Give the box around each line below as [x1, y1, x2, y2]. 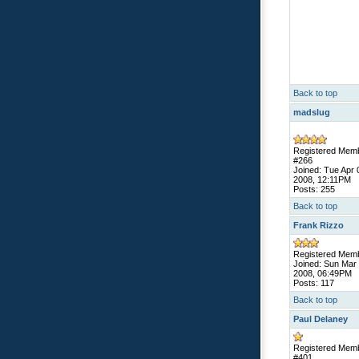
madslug [293, 107, 330, 117]
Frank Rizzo [293, 220, 344, 230]
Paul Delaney [293, 314, 348, 324]
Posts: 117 [293, 278, 334, 288]
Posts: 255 [293, 184, 335, 194]
